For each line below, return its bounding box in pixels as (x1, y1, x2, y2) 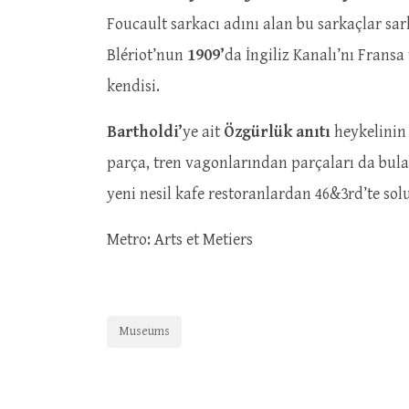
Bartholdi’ (107, 122, 183, 142)
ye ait (183, 122, 224, 142)
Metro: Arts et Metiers (107, 230, 253, 249)
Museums (119, 324, 170, 339)
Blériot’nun (107, 46, 187, 65)
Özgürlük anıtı (224, 122, 330, 142)
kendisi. (107, 77, 163, 96)
